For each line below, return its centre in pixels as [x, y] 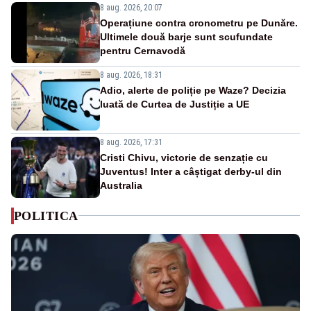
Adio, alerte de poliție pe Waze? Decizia [193, 90]
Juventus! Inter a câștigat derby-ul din [191, 171]
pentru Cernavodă [143, 50]
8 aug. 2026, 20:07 [131, 7]
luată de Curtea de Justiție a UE [175, 104]
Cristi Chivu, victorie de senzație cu [184, 157]
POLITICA [46, 216]
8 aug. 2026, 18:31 [131, 75]
